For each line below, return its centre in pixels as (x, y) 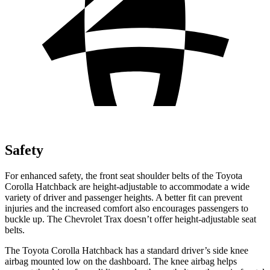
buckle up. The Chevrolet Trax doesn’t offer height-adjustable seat (130, 219)
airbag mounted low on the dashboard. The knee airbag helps (121, 261)
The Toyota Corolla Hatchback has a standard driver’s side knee (127, 250)
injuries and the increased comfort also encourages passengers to (127, 208)
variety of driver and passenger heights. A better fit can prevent (124, 197)
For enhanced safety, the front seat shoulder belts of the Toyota (124, 175)
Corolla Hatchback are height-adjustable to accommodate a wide (127, 186)
